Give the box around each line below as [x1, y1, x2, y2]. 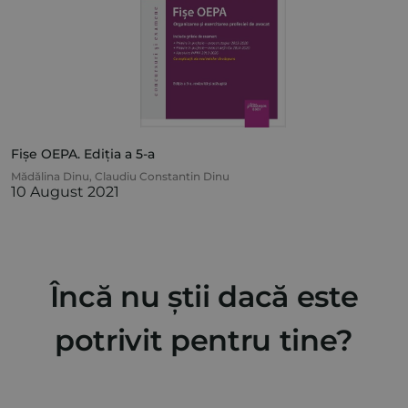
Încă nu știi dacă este [49, 279, 359, 315]
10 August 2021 [11, 183, 119, 201]
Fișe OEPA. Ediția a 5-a [11, 146, 155, 163]
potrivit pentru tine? [54, 322, 354, 359]
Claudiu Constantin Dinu [203, 169, 229, 184]
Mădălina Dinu [11, 169, 89, 184]
